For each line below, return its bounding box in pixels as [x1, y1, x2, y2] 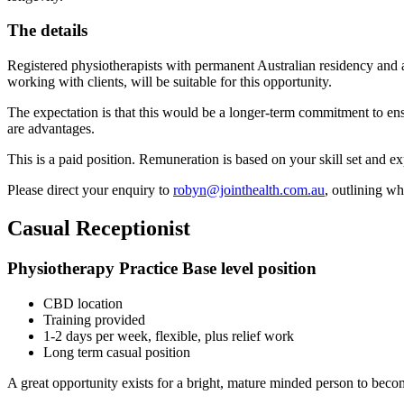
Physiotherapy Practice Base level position [7, 258, 317, 278]
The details [7, 21, 87, 41]
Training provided [43, 311, 145, 327]
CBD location [43, 295, 123, 311]
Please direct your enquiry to [7, 182, 173, 198]
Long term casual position [43, 344, 190, 360]
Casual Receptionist [7, 216, 190, 241]
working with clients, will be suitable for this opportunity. [7, 74, 332, 90]
